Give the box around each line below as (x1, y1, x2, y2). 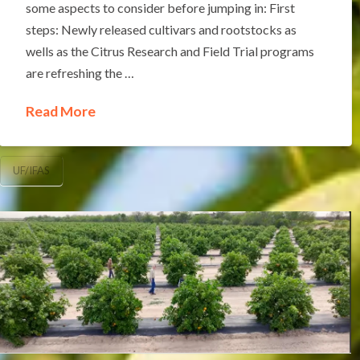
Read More (25, 102, 96, 120)
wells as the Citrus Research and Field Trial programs (25, 43, 314, 59)
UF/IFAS (13, 164, 50, 178)
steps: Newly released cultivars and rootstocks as (25, 21, 297, 37)
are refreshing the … (25, 64, 134, 80)
